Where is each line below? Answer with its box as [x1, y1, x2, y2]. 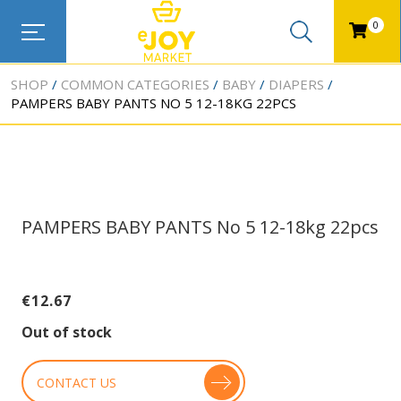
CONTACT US [36, 373, 116, 391]
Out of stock [21, 321, 112, 342]
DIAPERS [269, 75, 324, 93]
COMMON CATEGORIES [61, 75, 209, 93]
